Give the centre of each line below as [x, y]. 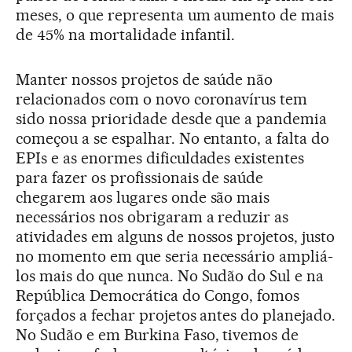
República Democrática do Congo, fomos [158, 295]
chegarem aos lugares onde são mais [143, 197]
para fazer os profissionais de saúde [140, 177]
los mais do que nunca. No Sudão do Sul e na [170, 275]
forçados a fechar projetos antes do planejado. [176, 315]
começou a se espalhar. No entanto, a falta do [173, 138]
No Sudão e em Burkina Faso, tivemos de [158, 334]
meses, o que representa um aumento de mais [175, 15]
